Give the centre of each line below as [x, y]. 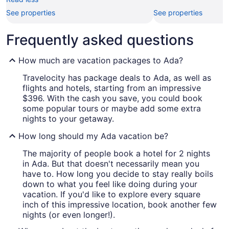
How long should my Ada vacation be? [93, 136]
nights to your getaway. [68, 119]
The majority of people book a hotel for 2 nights [116, 154]
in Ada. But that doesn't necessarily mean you [111, 164]
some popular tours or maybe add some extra [112, 109]
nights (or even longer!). [69, 215]
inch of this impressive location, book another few [120, 205]
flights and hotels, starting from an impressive [112, 88]
